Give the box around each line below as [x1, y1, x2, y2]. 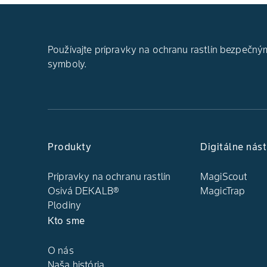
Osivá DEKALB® [48, 184, 119, 197]
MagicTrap [200, 184, 246, 197]
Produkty [48, 140, 91, 153]
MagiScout [200, 170, 248, 182]
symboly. [48, 57, 87, 70]
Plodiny [48, 198, 82, 211]
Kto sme [48, 214, 85, 226]
